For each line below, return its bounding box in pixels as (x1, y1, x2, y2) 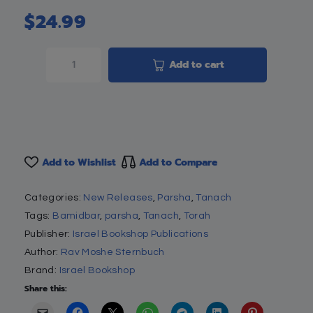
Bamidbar (52, 210, 101, 221)
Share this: (24, 282, 67, 295)
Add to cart (168, 57, 224, 72)
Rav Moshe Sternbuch (60, 247, 165, 257)
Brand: (24, 265, 59, 275)
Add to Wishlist (42, 154, 116, 170)
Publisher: (24, 228, 73, 239)
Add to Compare (139, 154, 217, 170)
